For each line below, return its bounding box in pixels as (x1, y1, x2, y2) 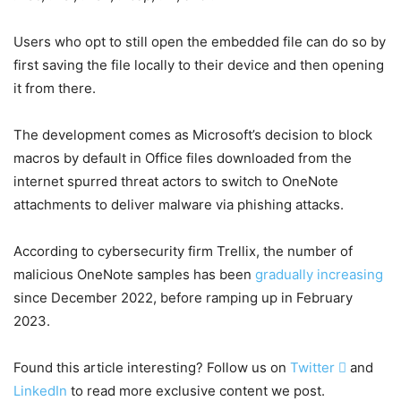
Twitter (290, 358, 338, 376)
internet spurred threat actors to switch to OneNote (13, 172, 338, 190)
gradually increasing (255, 265, 383, 283)
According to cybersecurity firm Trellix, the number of (13, 242, 353, 260)
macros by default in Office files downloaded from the (13, 149, 352, 166)
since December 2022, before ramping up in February (13, 288, 353, 306)
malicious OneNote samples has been (13, 265, 255, 283)
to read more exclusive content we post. (67, 381, 325, 399)
